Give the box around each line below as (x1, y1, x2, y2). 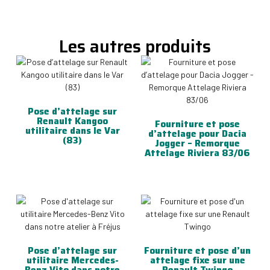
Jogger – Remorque (155, 136, 240, 151)
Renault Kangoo (37, 113, 108, 128)
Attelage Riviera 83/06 (145, 145, 251, 160)
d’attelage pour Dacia (148, 126, 247, 141)
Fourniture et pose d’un (144, 243, 251, 258)
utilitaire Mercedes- (26, 253, 119, 268)
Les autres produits (59, 33, 211, 60)
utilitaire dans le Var (25, 123, 120, 138)
